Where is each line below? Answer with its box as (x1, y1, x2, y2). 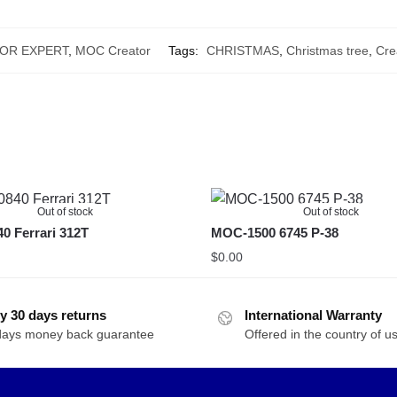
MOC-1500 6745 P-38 (211, 224, 339, 240)
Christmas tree (285, 43, 369, 58)
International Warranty (245, 307, 382, 323)
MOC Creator (74, 43, 151, 58)
